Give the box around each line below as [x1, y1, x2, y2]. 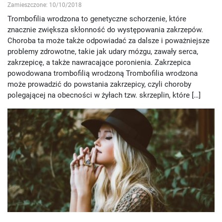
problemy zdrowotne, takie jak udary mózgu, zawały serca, [7, 47, 198, 56]
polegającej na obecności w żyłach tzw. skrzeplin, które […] [7, 91, 201, 100]
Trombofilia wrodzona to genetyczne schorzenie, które [7, 14, 186, 24]
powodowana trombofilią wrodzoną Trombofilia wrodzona [7, 69, 198, 78]
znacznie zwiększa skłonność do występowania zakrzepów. [7, 25, 203, 35]
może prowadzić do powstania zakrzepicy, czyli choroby [7, 80, 191, 89]
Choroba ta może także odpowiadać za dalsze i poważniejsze [7, 36, 210, 46]
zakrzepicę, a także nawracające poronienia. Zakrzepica [7, 58, 191, 67]
